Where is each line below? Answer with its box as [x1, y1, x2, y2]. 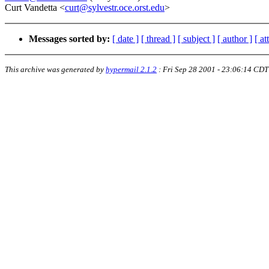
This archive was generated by [5, 65, 106, 74]
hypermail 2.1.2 [106, 65, 157, 74]
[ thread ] [141, 34, 175, 44]
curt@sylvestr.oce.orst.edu [65, 2, 165, 13]
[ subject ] [178, 34, 215, 44]
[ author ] [217, 34, 252, 44]
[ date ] [112, 34, 139, 44]
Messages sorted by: [29, 34, 110, 44]
